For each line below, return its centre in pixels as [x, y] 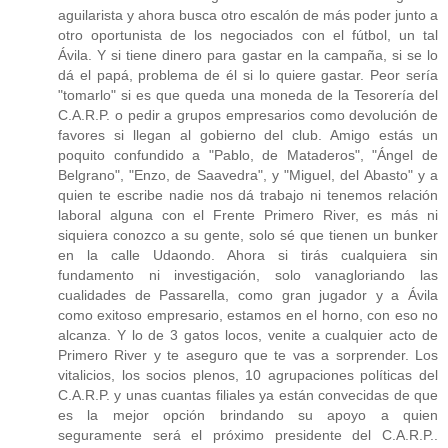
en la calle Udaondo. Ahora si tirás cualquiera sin [248, 254]
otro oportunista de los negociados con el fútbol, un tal [248, 34]
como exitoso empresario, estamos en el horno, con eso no [248, 314]
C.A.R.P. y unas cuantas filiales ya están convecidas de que [248, 394]
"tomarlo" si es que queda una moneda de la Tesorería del [248, 94]
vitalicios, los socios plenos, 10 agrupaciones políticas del [248, 374]
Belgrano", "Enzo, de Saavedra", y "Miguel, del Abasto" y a [248, 174]
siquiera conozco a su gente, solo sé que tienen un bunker [248, 234]
